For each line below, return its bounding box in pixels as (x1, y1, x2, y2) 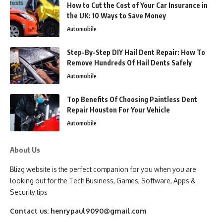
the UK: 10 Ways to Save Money (67, 11, 166, 20)
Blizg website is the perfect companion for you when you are (10, 165, 196, 173)
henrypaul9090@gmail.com (51, 206, 147, 215)
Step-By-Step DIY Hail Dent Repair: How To (67, 48, 205, 56)
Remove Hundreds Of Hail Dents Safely (67, 58, 192, 67)
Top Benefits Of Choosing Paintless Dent (67, 95, 197, 104)
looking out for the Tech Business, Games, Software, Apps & (10, 176, 196, 185)
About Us (10, 145, 40, 154)
